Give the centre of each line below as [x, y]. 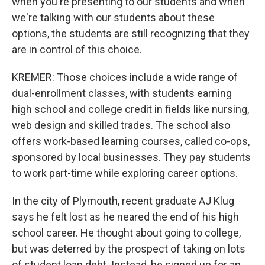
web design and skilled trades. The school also [121, 125]
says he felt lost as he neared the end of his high [125, 217]
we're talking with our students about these [113, 17]
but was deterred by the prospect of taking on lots [129, 249]
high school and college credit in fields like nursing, [130, 109]
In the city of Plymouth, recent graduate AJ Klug [123, 201]
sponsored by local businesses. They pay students [131, 157]
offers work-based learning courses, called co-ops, [131, 141]
